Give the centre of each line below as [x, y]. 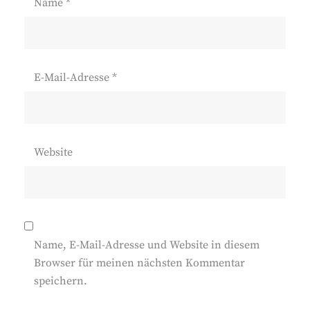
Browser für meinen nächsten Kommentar [139, 263]
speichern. [61, 281]
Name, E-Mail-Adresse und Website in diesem [147, 245]
